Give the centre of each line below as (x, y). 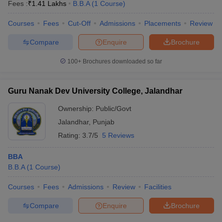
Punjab (104, 122)
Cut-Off (79, 23)
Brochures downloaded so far (122, 61)
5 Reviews (118, 135)
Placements (163, 23)
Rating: (70, 135)
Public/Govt (113, 109)
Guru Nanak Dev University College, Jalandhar (95, 91)
